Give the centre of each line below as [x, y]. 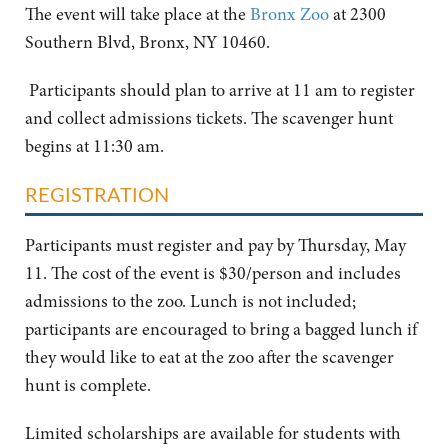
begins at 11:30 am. [96, 146]
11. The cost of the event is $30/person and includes [213, 273]
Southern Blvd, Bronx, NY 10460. [147, 42]
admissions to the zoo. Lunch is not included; [190, 301]
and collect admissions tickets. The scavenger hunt [209, 118]
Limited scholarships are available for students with [213, 433]
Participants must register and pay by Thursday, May [215, 245]
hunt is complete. [88, 385]
